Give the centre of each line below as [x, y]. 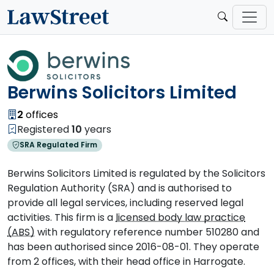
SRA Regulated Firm [58, 145]
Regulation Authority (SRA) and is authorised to [120, 188]
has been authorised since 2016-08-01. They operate [133, 247]
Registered [44, 130]
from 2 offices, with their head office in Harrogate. [126, 262]
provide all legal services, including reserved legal [125, 203]
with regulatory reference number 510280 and [147, 232]
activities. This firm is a [61, 218]
